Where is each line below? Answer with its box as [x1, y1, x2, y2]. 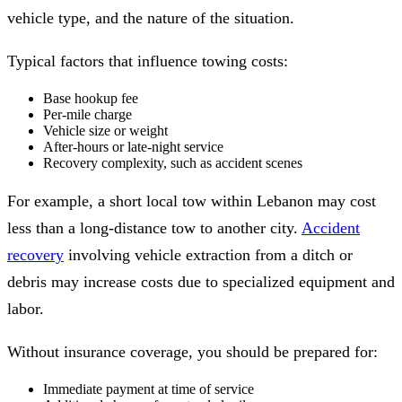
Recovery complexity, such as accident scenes [43, 154, 302, 170]
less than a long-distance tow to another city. [7, 218, 301, 237]
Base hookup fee [43, 90, 138, 106]
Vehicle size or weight [43, 122, 168, 138]
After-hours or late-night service [43, 138, 223, 154]
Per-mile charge [43, 106, 132, 122]
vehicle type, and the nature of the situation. [7, 8, 294, 27]
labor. [7, 299, 44, 318]
